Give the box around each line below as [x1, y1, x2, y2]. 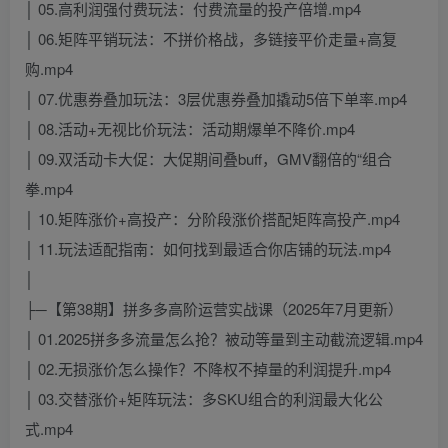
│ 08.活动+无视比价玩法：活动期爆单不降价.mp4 [25, 118, 355, 140]
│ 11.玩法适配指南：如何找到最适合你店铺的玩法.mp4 [25, 238, 391, 260]
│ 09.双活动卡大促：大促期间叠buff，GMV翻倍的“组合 [25, 148, 392, 170]
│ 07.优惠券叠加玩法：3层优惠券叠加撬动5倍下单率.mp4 [25, 88, 407, 110]
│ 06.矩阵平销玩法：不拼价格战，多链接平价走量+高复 [25, 28, 397, 50]
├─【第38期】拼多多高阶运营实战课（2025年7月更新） [25, 298, 403, 320]
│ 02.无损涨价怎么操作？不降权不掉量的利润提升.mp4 [25, 358, 391, 380]
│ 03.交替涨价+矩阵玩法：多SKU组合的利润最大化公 [25, 388, 383, 410]
